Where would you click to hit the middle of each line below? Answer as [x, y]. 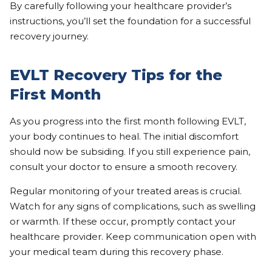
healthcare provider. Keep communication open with [133, 236]
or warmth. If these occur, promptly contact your [123, 221]
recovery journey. [49, 36]
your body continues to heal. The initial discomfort [124, 136]
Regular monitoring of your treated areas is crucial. [126, 191]
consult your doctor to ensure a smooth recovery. [124, 166]
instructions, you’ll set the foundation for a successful [130, 21]
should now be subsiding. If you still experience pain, [130, 151]
